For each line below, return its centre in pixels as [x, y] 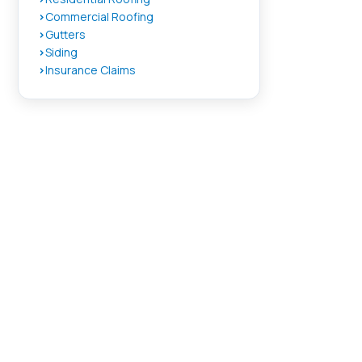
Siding [61, 52]
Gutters [65, 34]
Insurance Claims [90, 70]
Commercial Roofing [99, 17]
